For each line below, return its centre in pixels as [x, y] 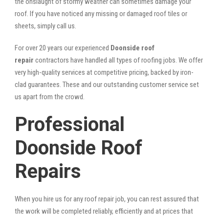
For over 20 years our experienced [63, 48]
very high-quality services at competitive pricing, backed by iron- [104, 72]
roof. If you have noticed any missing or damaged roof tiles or [101, 13]
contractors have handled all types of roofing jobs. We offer [118, 60]
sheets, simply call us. [45, 26]
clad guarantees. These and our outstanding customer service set [107, 84]
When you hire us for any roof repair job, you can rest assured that [107, 199]
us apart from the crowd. [50, 97]
